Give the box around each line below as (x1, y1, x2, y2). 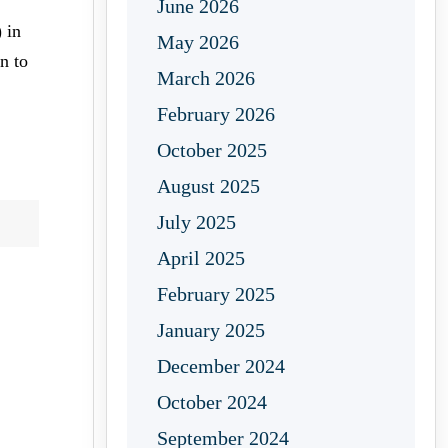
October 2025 (157, 139, 267, 161)
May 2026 (157, 31, 239, 53)
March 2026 (157, 67, 255, 89)
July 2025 (157, 211, 236, 233)
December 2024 (157, 355, 285, 377)
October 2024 (157, 391, 267, 413)
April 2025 (157, 247, 245, 269)
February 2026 (157, 103, 275, 125)
